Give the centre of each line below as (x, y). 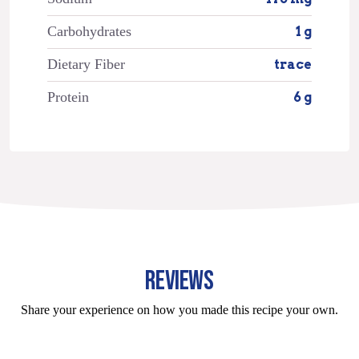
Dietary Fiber (86, 64)
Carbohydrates (89, 31)
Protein (68, 97)
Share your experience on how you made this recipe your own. (179, 309)
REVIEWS (179, 281)
